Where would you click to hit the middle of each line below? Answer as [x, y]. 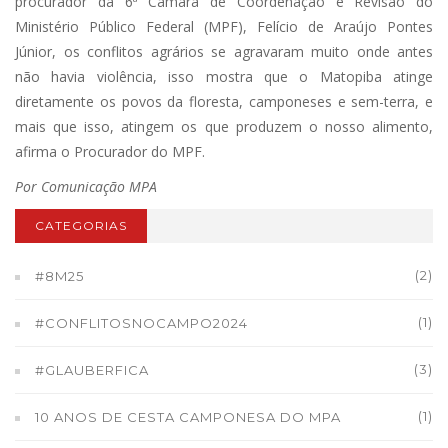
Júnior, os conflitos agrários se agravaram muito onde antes [224, 51]
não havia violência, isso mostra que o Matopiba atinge [224, 76]
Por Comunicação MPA [86, 186]
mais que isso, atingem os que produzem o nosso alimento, [224, 126]
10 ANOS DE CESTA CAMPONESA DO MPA [188, 417]
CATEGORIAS [81, 225]
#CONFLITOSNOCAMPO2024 [141, 323]
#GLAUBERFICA [92, 370]
